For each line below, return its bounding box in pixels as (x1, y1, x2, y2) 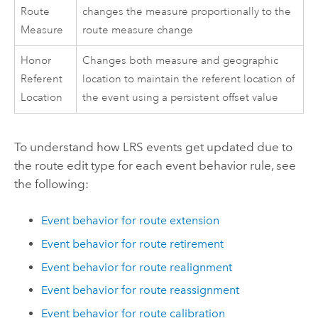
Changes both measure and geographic (82, 54, 279, 68)
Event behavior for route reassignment (41, 283, 240, 297)
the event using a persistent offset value (82, 91, 279, 105)
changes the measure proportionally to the (82, 5, 292, 19)
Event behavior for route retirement (41, 237, 224, 251)
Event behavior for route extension (41, 214, 220, 228)
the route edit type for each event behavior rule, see (13, 158, 296, 173)
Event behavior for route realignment (41, 260, 233, 274)
